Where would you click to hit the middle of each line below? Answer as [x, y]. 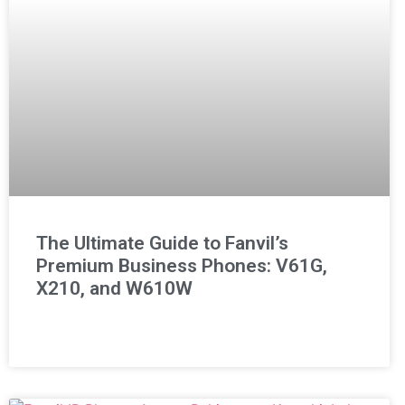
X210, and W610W [114, 288]
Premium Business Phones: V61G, [182, 265]
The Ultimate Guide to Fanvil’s [162, 243]
